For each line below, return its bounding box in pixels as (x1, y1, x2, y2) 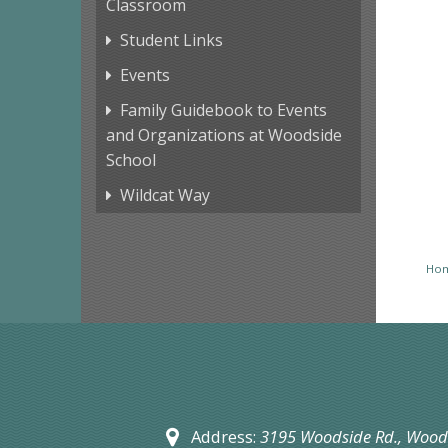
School (105, 149, 156, 172)
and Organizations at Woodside (105, 124, 342, 147)
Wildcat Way (119, 184, 210, 207)
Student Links (119, 29, 223, 52)
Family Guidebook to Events (119, 99, 327, 122)
